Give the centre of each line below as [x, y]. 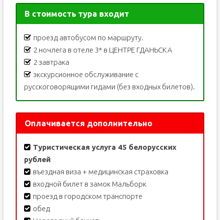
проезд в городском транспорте [87, 196]
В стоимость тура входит [77, 14]
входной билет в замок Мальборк [89, 184]
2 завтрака [51, 62]
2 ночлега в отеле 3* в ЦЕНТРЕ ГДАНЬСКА [103, 50]
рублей [37, 160]
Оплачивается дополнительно [89, 123]
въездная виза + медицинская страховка [100, 172]
